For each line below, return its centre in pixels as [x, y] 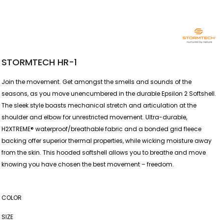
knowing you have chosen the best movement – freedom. [88, 164]
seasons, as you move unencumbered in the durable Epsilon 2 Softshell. [109, 94]
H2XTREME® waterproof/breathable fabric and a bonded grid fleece [101, 129]
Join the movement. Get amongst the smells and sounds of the [96, 82]
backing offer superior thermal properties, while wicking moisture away [107, 141]
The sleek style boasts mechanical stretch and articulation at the [99, 105]
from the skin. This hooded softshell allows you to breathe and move [104, 152]
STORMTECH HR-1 [39, 62]
